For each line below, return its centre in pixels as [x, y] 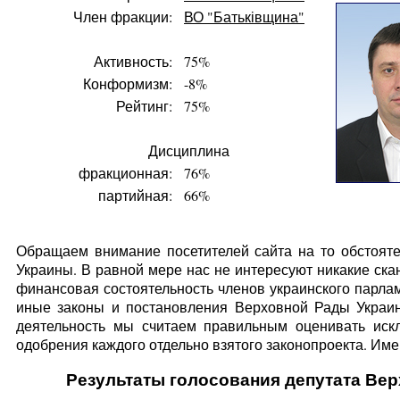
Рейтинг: [144, 105]
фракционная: [125, 172]
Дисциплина [189, 150]
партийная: [135, 195]
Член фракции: [123, 16]
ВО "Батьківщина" [244, 16]
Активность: [133, 61]
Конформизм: [128, 83]
